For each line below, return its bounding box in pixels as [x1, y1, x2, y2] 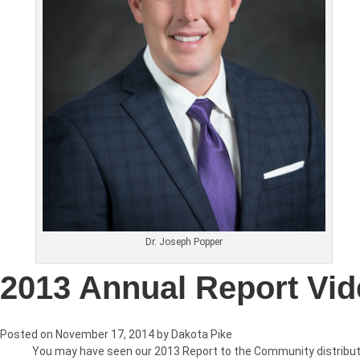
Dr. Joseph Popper [145, 236, 223, 248]
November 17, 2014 [55, 328, 154, 342]
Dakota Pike [171, 328, 232, 342]
